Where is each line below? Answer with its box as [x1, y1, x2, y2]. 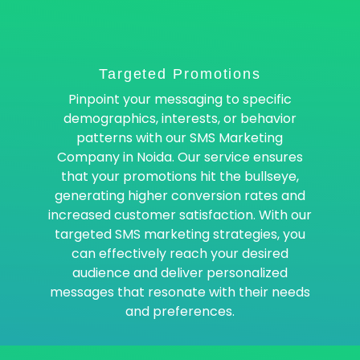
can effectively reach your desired [71, 244, 288, 263]
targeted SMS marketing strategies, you [54, 225, 305, 243]
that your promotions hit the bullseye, [60, 167, 299, 186]
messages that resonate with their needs [49, 283, 310, 301]
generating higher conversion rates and [54, 186, 305, 205]
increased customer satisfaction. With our [47, 206, 312, 224]
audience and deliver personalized [72, 264, 288, 282]
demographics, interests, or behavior [63, 109, 297, 128]
